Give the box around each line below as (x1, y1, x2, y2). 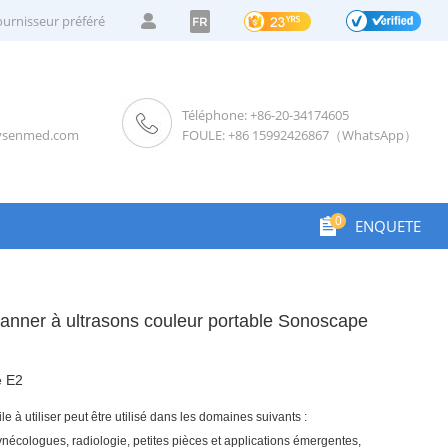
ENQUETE (355, 216, 422, 236)
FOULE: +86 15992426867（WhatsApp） (182, 125, 418, 144)
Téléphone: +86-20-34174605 (182, 105, 350, 124)
